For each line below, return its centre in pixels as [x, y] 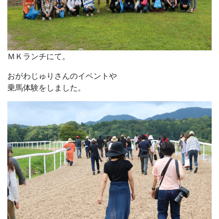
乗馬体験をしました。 [46, 87]
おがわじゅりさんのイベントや [62, 76]
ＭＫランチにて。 [39, 56]
